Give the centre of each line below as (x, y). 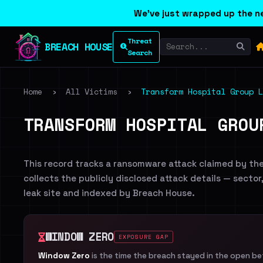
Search (139, 52)
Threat (139, 41)
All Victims (92, 92)
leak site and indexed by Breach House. (109, 193)
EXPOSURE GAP (144, 237)
